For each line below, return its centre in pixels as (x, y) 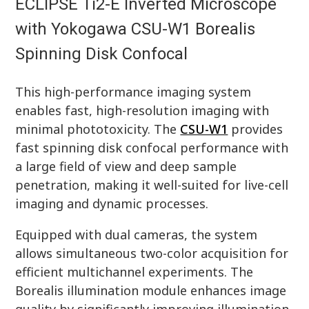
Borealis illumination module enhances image (151, 290)
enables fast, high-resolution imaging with (142, 110)
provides (256, 129)
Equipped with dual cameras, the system (137, 234)
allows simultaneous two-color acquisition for (152, 253)
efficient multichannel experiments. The (134, 271)
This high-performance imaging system (133, 91)
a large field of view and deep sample (126, 166)
